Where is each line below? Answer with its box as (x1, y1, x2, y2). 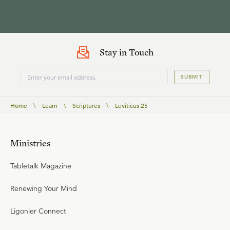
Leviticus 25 (115, 101, 148, 109)
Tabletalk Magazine (10, 161, 71, 170)
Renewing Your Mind (10, 184, 77, 193)
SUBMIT (181, 73, 203, 80)
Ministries (10, 138, 50, 148)
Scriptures (72, 101, 100, 109)
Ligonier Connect (10, 206, 66, 216)
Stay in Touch (99, 47, 154, 57)
